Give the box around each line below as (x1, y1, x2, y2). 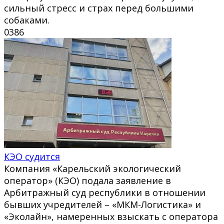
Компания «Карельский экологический (4, 162, 181, 174)
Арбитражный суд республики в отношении (4, 186, 205, 198)
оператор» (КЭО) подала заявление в (4, 174, 171, 186)
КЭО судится (4, 150, 60, 162)
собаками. (4, 13, 49, 26)
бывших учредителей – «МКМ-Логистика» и (4, 198, 201, 210)
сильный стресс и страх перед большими (4, 1, 193, 14)
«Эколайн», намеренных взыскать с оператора (4, 210, 218, 222)
